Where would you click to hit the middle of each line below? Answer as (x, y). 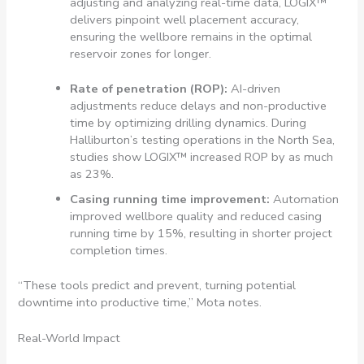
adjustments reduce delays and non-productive (199, 105)
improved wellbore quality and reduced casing (196, 216)
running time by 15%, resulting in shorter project (201, 233)
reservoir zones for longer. (141, 54)
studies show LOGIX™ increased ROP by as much (202, 156)
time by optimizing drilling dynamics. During (188, 122)
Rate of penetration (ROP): (151, 88)
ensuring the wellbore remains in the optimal (191, 37)
